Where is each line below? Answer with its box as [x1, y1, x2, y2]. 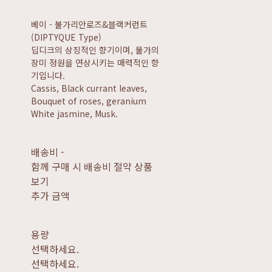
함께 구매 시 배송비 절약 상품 [31, 159, 153, 174]
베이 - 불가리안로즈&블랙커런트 [31, 18, 148, 30]
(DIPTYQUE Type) [31, 31, 102, 43]
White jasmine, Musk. [31, 107, 118, 120]
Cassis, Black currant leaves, [31, 82, 148, 94]
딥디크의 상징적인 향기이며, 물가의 [31, 44, 160, 56]
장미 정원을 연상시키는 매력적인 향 [31, 56, 160, 69]
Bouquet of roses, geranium [31, 95, 147, 107]
